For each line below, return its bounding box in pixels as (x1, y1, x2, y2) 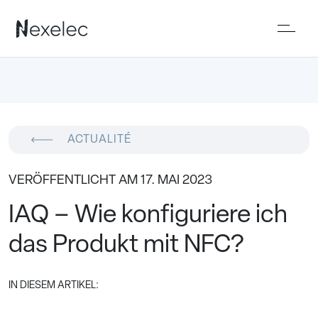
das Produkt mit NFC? (9, 234, 244, 258)
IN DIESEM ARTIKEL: (9, 280, 99, 291)
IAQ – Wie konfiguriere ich (9, 204, 287, 229)
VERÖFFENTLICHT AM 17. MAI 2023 (9, 174, 212, 187)
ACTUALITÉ (67, 134, 131, 146)
